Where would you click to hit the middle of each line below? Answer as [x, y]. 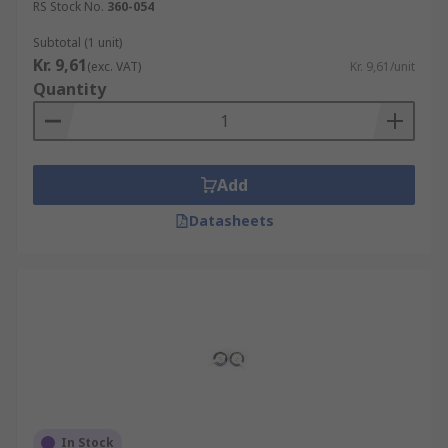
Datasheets [231, 220]
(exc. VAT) [114, 66]
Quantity [69, 89]
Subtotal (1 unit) [77, 42]
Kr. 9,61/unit [382, 66]
